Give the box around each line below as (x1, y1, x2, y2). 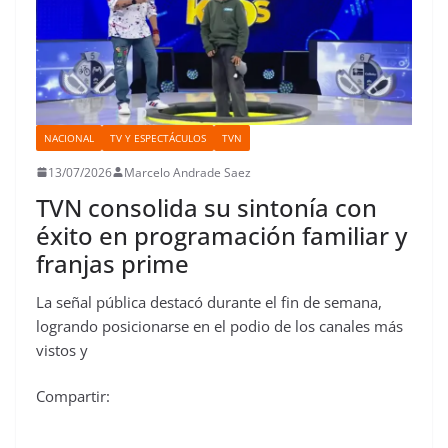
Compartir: (36, 386, 110, 407)
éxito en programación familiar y (36, 218, 407, 252)
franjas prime (36, 246, 189, 280)
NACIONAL (44, 130, 94, 145)
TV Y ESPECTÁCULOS (110, 130, 206, 145)
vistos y (36, 339, 88, 360)
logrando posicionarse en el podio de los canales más (36, 315, 403, 336)
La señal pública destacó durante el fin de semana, (36, 291, 382, 312)
